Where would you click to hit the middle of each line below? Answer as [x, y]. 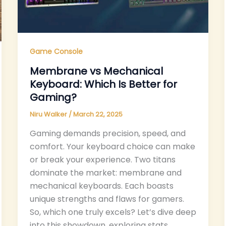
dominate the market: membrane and [105, 173]
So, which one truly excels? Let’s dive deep [113, 212]
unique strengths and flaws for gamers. [107, 199]
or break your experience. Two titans [102, 159]
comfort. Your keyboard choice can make [112, 146]
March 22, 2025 [98, 115]
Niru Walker [49, 115]
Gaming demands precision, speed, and [107, 133]
